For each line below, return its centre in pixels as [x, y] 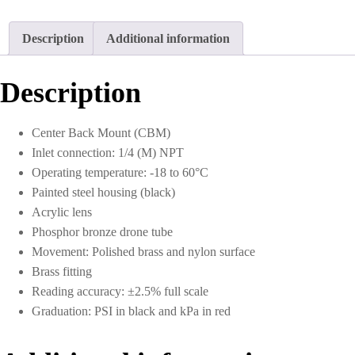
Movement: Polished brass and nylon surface [143, 251]
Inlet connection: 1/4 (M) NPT [108, 152]
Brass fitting [62, 271]
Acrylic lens [62, 212]
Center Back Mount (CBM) [101, 132]
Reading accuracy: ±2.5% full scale [120, 291]
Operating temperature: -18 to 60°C [120, 172]
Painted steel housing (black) [103, 192]
